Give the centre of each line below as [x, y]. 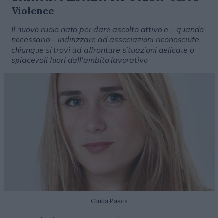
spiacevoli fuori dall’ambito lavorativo [79, 60]
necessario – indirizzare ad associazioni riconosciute [105, 39]
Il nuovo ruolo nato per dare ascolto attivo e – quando [107, 29]
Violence [32, 10]
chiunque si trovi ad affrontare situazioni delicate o [102, 50]
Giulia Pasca [109, 201]
